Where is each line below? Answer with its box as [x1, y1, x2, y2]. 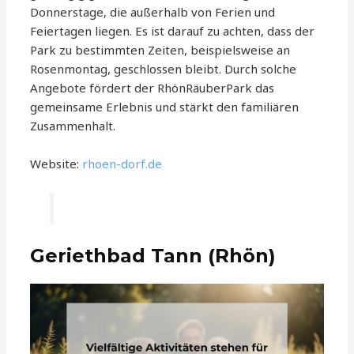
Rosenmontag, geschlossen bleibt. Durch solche [30, 60, 297, 77]
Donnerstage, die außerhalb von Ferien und [30, 3, 276, 20]
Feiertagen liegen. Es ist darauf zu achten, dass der [30, 22, 315, 39]
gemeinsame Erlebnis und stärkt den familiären [30, 98, 299, 115]
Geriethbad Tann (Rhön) [30, 244, 277, 268]
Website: [30, 155, 83, 171]
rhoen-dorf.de [82, 155, 163, 171]
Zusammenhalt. [30, 117, 116, 134]
